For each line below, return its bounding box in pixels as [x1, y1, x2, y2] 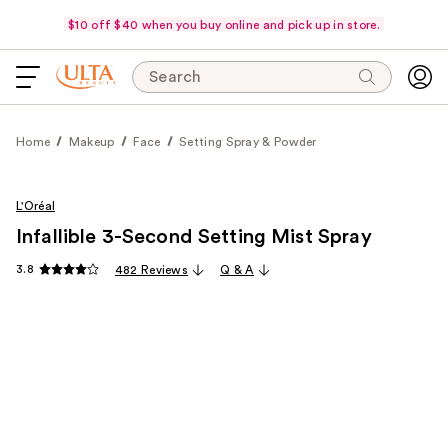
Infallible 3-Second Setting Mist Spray [16, 227, 372, 247]
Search [149, 69, 202, 85]
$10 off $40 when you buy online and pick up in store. [68, 18, 380, 31]
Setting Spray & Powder [179, 136, 317, 148]
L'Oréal [16, 200, 56, 212]
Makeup [68, 136, 115, 148]
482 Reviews [114, 264, 189, 276]
